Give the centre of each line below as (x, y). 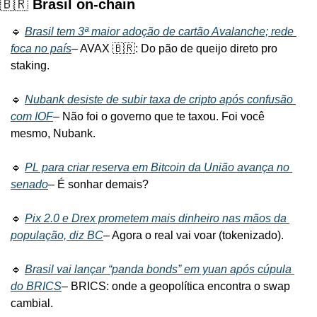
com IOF (32, 116)
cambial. (32, 303)
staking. (30, 65)
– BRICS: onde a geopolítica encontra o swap (176, 286)
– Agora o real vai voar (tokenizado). (194, 235)
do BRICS (36, 286)
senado (29, 184)
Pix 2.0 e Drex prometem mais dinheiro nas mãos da (156, 218)
